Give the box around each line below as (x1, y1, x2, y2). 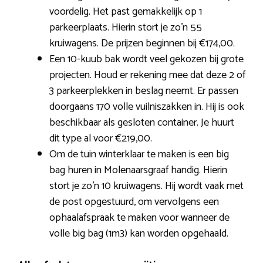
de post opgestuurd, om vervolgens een (49, 193, 219, 211)
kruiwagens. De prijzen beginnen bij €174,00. (49, 35, 235, 53)
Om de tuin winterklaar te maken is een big (49, 146, 229, 164)
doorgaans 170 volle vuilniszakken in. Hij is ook (49, 98, 244, 116)
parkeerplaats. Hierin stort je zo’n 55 (49, 19, 202, 37)
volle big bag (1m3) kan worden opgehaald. (49, 225, 228, 243)
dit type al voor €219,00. (49, 130, 152, 148)
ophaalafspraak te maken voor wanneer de (49, 209, 230, 227)
